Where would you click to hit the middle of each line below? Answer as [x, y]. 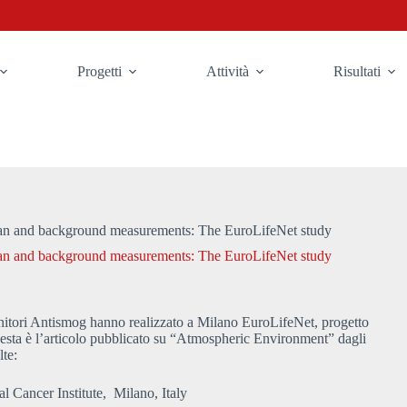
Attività [228, 71]
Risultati [357, 71]
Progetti [100, 71]
